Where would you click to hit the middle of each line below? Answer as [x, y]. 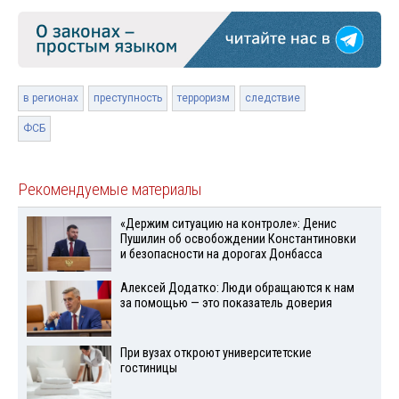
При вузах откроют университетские [216, 354]
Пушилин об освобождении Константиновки [238, 239]
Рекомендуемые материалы [110, 189]
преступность [128, 98]
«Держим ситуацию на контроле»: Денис [228, 224]
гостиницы [148, 369]
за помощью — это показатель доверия [226, 304]
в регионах [51, 98]
